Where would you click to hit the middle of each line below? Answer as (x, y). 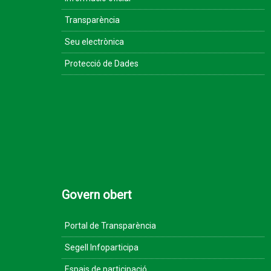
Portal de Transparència (110, 226)
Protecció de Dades (102, 64)
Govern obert (97, 195)
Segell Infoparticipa (102, 247)
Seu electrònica (94, 42)
